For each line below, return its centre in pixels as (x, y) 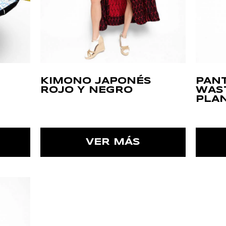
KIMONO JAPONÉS (96, 81)
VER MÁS (113, 143)
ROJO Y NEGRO (86, 91)
